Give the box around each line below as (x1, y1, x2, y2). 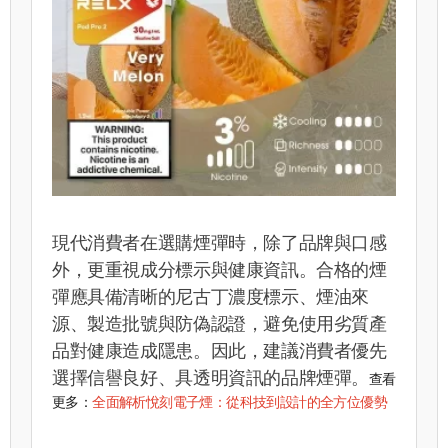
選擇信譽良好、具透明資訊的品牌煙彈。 (52, 367, 370, 388)
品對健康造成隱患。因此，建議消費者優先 (52, 340, 387, 361)
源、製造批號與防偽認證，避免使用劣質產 (52, 313, 387, 334)
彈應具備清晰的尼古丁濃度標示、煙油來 (52, 286, 370, 307)
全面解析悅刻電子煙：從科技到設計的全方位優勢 (92, 393, 388, 410)
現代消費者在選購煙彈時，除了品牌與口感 (52, 232, 387, 253)
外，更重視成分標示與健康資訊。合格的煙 (52, 259, 387, 280)
